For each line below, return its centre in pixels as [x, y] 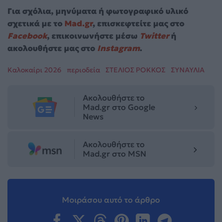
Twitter [154, 35]
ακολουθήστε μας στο [52, 48]
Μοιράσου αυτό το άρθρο [111, 199]
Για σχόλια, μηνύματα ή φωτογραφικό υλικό [98, 11]
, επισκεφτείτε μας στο [139, 23]
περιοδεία [83, 70]
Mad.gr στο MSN [114, 153]
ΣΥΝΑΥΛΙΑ [188, 70]
